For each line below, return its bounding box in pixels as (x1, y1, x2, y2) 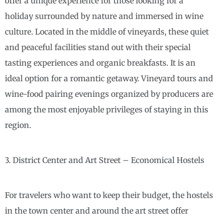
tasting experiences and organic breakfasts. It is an (5, 58, 196, 68)
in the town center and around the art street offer (5, 206, 188, 216)
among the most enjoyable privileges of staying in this (5, 105, 208, 115)
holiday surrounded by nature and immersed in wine (5, 11, 203, 21)
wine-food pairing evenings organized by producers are (5, 89, 213, 99)
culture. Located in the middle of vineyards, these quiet (5, 27, 209, 37)
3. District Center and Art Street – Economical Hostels (5, 155, 204, 165)
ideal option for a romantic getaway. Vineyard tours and (5, 73, 213, 84)
